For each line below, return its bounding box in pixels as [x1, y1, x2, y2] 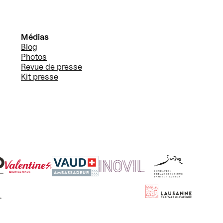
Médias [21, 32, 49, 42]
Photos [21, 52, 47, 62]
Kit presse [21, 72, 59, 82]
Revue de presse [21, 62, 83, 72]
